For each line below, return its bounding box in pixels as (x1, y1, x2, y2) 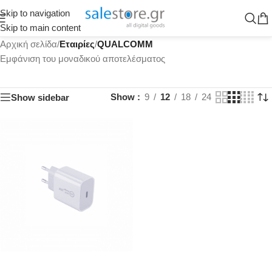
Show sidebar (11, 92, 69, 103)
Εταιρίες (59, 39, 95, 49)
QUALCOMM (97, 39, 153, 49)
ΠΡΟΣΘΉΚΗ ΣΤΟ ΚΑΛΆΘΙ (19, 259, 114, 268)
